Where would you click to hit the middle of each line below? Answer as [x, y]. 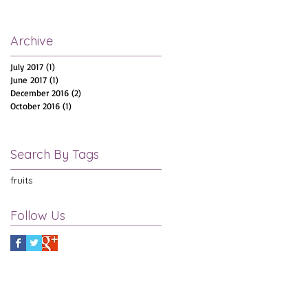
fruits [22, 180]
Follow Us [38, 215]
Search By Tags [55, 154]
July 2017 [27, 66]
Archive [32, 41]
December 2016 [40, 92]
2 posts [95, 92]
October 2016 [35, 106]
